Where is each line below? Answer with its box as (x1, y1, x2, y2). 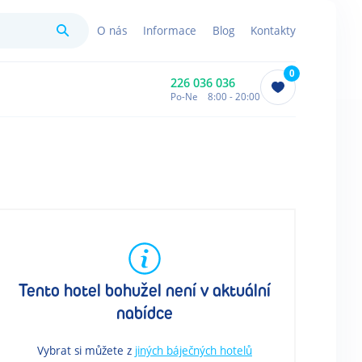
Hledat (69, 22, 103, 37)
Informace (143, 23, 196, 38)
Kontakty (250, 23, 296, 38)
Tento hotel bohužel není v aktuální (19, 280, 271, 301)
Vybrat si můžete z (37, 343, 132, 359)
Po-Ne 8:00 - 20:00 (170, 89, 260, 103)
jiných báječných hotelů (135, 343, 252, 359)
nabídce (116, 303, 173, 324)
